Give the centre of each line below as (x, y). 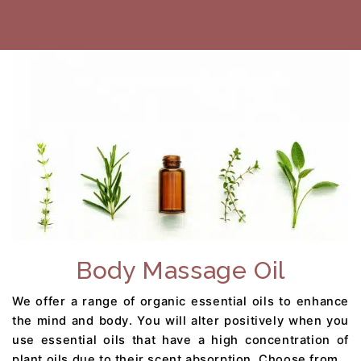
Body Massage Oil (180, 270)
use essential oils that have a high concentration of (180, 340)
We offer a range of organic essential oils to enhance (180, 301)
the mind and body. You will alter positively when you (180, 320)
